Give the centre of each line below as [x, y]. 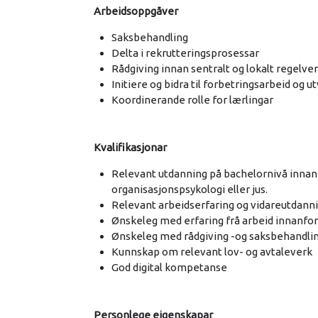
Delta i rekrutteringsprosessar [185, 53]
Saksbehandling [151, 37]
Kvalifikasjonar [130, 147]
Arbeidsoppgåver [136, 11]
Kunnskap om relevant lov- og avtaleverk [212, 251]
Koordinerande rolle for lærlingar [192, 99]
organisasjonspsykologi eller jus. [190, 189]
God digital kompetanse [169, 267]
